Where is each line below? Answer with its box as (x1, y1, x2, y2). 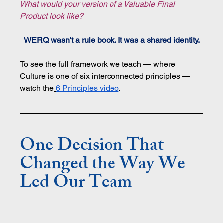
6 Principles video (56, 83, 119, 93)
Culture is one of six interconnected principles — (20, 71, 193, 81)
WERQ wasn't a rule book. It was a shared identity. (23, 35, 200, 45)
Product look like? (20, 11, 84, 21)
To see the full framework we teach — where (20, 59, 178, 69)
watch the (20, 83, 54, 93)
